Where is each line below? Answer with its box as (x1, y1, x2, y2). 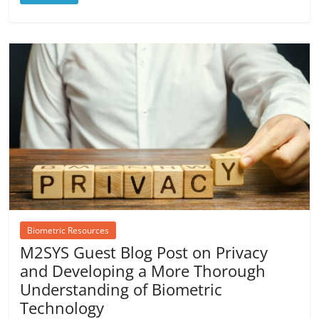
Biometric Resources (27, 224, 110, 237)
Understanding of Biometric (20, 278, 223, 300)
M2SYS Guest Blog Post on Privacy (20, 241, 268, 263)
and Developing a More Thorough (20, 260, 266, 282)
